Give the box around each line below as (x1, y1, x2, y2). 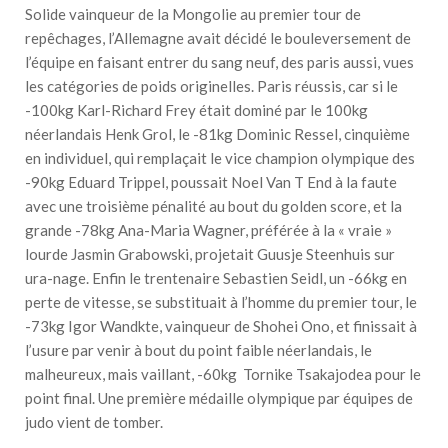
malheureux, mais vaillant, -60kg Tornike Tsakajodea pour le (25, 364, 421, 383)
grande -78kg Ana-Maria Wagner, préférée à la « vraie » (25, 220, 392, 239)
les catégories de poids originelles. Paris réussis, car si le (25, 76, 398, 95)
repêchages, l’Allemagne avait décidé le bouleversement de (25, 28, 411, 47)
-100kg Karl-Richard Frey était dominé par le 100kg (25, 100, 368, 119)
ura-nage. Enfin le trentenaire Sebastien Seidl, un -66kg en (25, 268, 407, 287)
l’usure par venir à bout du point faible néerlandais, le (25, 340, 372, 359)
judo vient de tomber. (25, 412, 163, 431)
